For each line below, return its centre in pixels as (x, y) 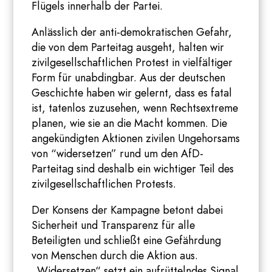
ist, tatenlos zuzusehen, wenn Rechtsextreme (135, 108)
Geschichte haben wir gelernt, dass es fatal (132, 93)
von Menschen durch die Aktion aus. (115, 256)
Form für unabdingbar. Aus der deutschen (129, 78)
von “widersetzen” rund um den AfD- (118, 154)
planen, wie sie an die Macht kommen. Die (130, 123)
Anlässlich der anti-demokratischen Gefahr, (132, 32)
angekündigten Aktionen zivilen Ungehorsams (136, 138)
